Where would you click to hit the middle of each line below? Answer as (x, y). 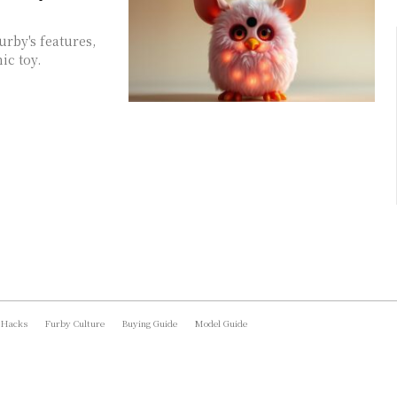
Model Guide (221, 323)
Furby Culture (75, 323)
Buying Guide (150, 323)
